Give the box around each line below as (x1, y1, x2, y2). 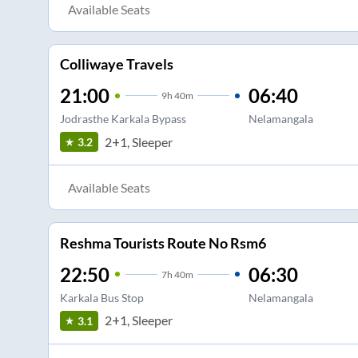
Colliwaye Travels (59, 55, 173, 74)
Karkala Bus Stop (59, 290, 144, 304)
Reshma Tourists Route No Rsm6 (59, 233, 266, 252)
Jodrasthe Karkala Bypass (59, 112, 186, 126)
